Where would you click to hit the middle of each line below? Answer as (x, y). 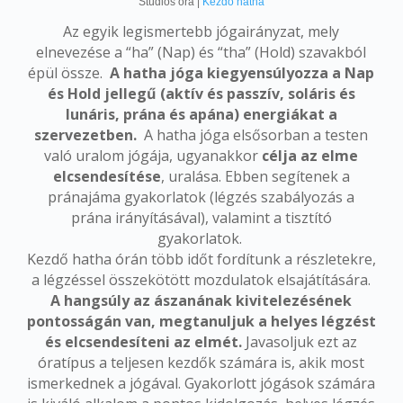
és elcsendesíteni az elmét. (144, 341)
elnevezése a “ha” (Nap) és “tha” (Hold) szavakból (201, 52)
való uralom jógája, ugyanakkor (153, 155)
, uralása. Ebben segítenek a (255, 176)
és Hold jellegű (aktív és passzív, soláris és (201, 93)
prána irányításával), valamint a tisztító (201, 217)
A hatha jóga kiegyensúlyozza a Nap (242, 72)
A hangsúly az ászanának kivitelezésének (201, 300)
